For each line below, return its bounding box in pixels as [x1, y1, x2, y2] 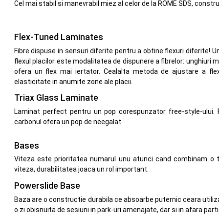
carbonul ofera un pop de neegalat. [14, 118, 123, 126]
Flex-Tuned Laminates [14, 32, 103, 42]
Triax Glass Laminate [14, 93, 98, 103]
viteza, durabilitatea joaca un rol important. [14, 165, 149, 174]
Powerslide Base [14, 180, 80, 191]
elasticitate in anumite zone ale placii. [14, 77, 132, 86]
